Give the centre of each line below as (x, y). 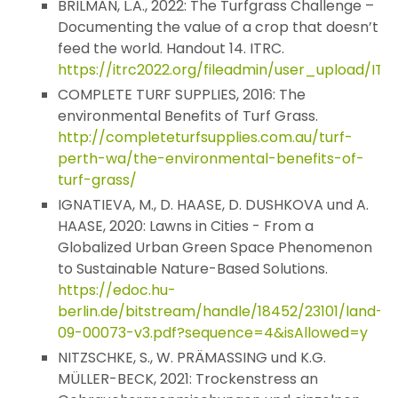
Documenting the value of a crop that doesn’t (218, 28)
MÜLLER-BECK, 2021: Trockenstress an (188, 379)
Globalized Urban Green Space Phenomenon (215, 248)
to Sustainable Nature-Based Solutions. (193, 269)
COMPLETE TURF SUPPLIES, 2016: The (182, 95)
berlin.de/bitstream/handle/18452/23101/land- (221, 312)
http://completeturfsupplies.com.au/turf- (205, 138)
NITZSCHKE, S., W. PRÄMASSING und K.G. (192, 358)
